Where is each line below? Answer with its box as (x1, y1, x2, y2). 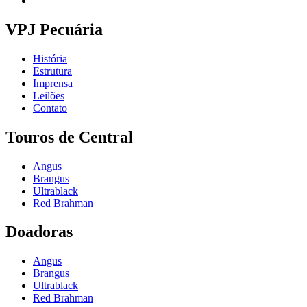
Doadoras (5, 223, 73, 241)
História (33, 52, 67, 64)
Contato (33, 101, 67, 114)
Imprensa (33, 77, 73, 89)
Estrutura (33, 64, 72, 77)
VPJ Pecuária (5, 20, 103, 38)
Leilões (33, 89, 64, 101)
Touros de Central (5, 127, 133, 146)
